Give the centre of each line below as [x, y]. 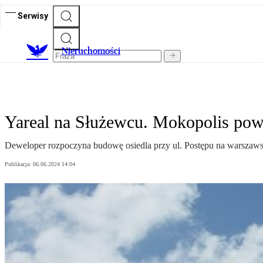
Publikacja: [19, 164]
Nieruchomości [91, 51]
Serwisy [33, 16]
